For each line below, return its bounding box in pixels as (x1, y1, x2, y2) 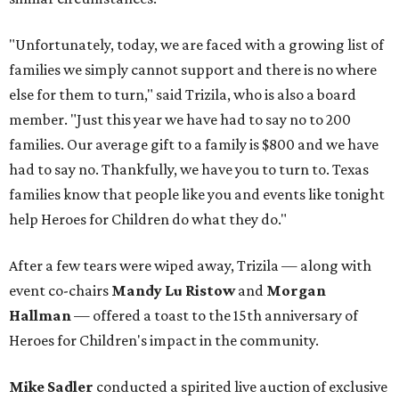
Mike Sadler (9, 378, 94, 396)
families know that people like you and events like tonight (9, 185, 385, 204)
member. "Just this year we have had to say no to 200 (9, 110, 351, 129)
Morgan (266, 281, 326, 300)
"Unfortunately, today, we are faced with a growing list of (9, 36, 384, 54)
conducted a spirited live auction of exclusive (94, 378, 387, 396)
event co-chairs (9, 281, 111, 300)
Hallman (9, 306, 71, 325)
